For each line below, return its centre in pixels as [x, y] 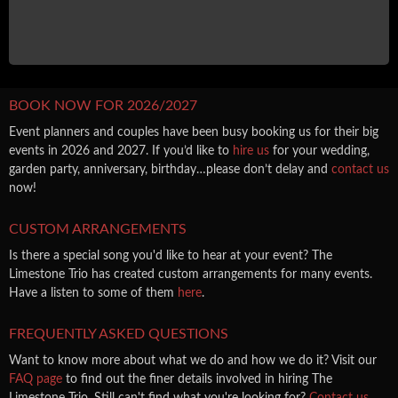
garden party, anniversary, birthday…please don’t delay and [170, 170]
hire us [251, 151]
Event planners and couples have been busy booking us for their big [194, 132]
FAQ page [36, 379]
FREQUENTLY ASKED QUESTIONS [119, 334]
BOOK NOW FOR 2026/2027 [103, 106]
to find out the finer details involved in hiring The [197, 379]
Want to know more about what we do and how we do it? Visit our [193, 361]
